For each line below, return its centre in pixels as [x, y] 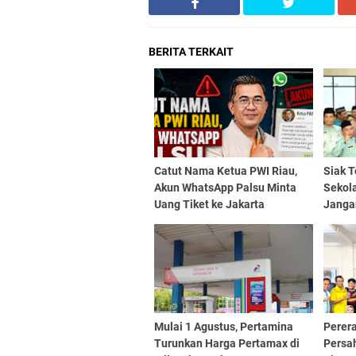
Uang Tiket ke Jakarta [209, 204]
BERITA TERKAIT [191, 52]
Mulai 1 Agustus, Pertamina [224, 327]
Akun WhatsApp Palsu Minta [225, 188]
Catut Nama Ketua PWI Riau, [226, 171]
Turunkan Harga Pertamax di [227, 343]
